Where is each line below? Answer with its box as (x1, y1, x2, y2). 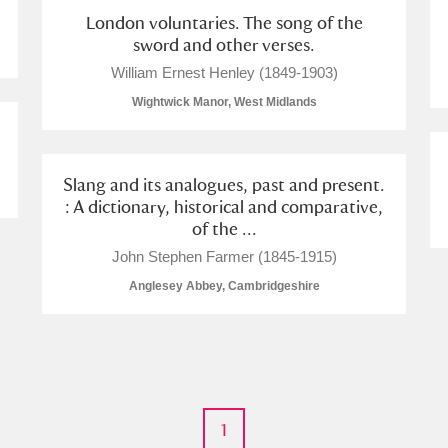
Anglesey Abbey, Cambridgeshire (128, 279, 320, 293)
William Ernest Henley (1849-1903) (110, 64, 338, 81)
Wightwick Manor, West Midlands (131, 95, 317, 109)
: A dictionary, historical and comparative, (65, 196, 383, 217)
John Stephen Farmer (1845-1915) (111, 248, 337, 265)
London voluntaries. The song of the (85, 12, 363, 33)
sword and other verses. (133, 34, 315, 55)
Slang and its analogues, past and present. (63, 174, 385, 195)
